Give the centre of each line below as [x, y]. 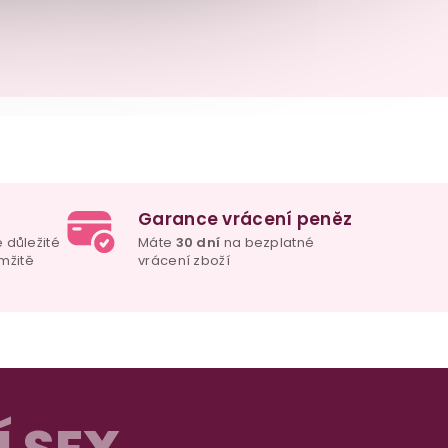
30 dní [198, 243]
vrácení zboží [184, 261]
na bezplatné [267, 243]
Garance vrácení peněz [245, 219]
